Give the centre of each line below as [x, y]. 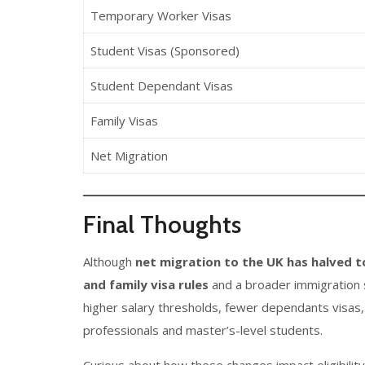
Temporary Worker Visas [161, 15]
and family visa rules [146, 284]
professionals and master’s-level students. [203, 330]
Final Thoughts [162, 224]
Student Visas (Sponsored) [165, 51]
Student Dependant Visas [161, 86]
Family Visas [124, 121]
